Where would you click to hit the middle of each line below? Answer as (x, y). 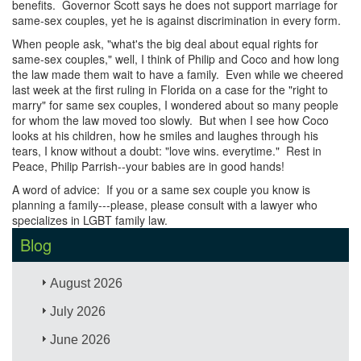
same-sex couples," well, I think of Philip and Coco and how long (176, 58)
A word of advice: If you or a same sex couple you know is (161, 189)
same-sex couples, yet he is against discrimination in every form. (176, 20)
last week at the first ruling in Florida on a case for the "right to (170, 89)
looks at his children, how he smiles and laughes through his (165, 135)
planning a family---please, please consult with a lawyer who (165, 204)
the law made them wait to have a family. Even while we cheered (178, 74)
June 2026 (81, 339)
